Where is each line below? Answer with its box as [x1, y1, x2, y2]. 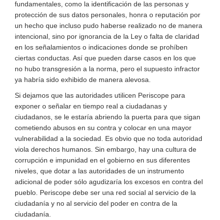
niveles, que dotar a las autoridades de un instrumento [15, 167, 184, 175]
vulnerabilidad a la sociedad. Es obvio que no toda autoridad [15, 135, 202, 142]
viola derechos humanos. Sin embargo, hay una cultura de [15, 145, 196, 153]
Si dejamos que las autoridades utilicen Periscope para [15, 91, 185, 99]
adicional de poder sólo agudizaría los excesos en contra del [15, 178, 203, 186]
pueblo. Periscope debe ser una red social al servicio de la [15, 189, 196, 196]
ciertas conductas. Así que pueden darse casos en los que [15, 54, 196, 62]
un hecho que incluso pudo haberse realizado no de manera [15, 22, 202, 29]
